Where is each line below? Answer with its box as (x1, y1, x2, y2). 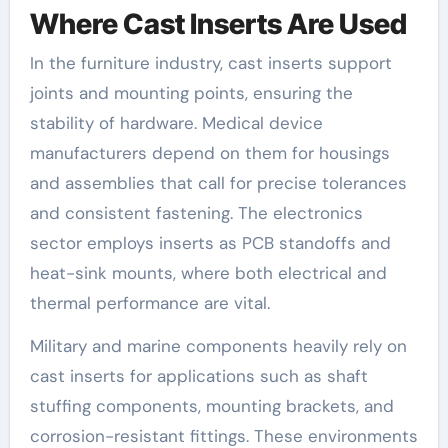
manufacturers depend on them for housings (29, 142, 390, 165)
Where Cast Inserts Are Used (29, 6, 407, 41)
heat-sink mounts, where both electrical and (29, 262, 387, 285)
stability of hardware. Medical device (29, 112, 323, 135)
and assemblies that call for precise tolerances (29, 172, 407, 195)
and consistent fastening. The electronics (29, 202, 363, 225)
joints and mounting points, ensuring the (29, 82, 353, 105)
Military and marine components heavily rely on (29, 335, 407, 358)
